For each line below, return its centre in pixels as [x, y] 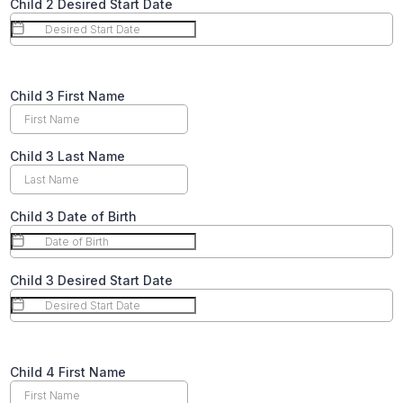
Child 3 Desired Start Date [91, 280]
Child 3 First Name [67, 95]
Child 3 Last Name [67, 156]
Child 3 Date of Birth [73, 216]
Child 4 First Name [68, 372]
